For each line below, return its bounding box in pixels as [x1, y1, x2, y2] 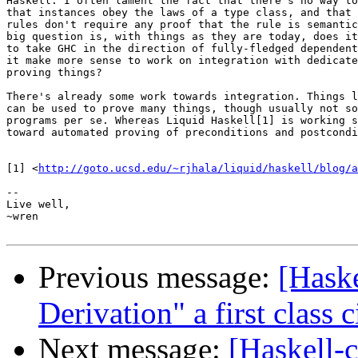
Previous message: [38, 260, 278, 295]
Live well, [6, 198, 70, 211]
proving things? [6, 66, 102, 79]
